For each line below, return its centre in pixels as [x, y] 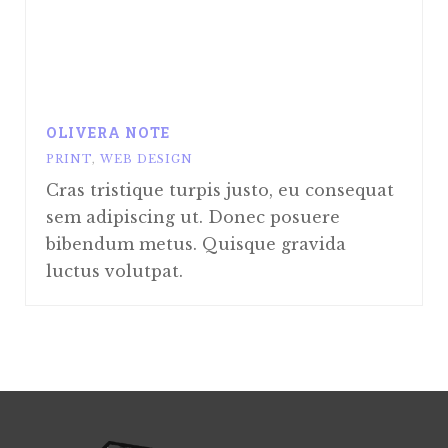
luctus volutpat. [114, 271]
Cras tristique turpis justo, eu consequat [220, 190]
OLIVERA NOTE [108, 133]
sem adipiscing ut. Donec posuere [193, 217]
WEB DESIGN [146, 159]
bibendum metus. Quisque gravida [196, 244]
